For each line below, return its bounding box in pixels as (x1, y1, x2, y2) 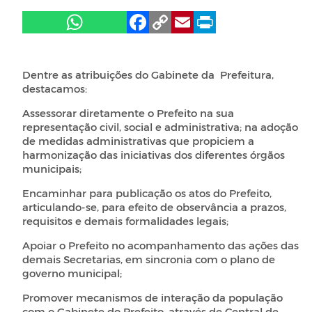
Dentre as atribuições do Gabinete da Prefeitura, (22, 68, 274, 81)
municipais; (22, 162, 84, 175)
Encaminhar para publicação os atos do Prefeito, (22, 187, 272, 200)
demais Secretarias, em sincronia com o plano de (22, 253, 275, 266)
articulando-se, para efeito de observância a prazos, (22, 201, 286, 214)
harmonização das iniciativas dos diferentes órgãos (22, 148, 285, 162)
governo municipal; (22, 267, 122, 280)
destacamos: (22, 82, 87, 95)
